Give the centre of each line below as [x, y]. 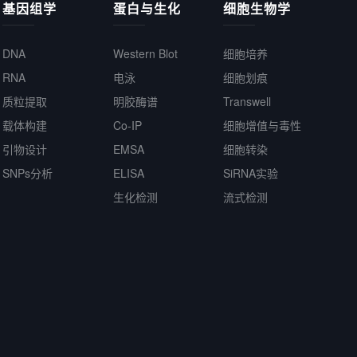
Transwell [247, 101]
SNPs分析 [28, 173]
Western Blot [145, 53]
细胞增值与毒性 [262, 125]
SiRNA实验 [251, 173]
